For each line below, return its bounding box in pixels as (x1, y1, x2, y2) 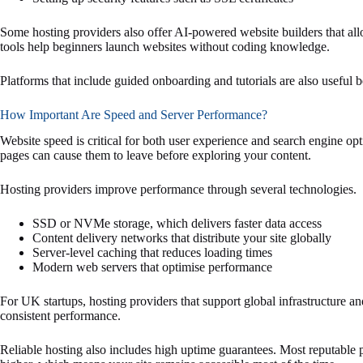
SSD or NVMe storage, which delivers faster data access (32, 216, 322, 231)
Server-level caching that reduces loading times (32, 246, 272, 260)
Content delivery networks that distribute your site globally (32, 231, 331, 246)
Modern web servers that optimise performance (32, 260, 272, 275)
